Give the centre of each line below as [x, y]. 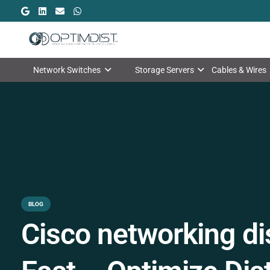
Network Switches [67, 70]
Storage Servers [164, 70]
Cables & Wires [239, 70]
